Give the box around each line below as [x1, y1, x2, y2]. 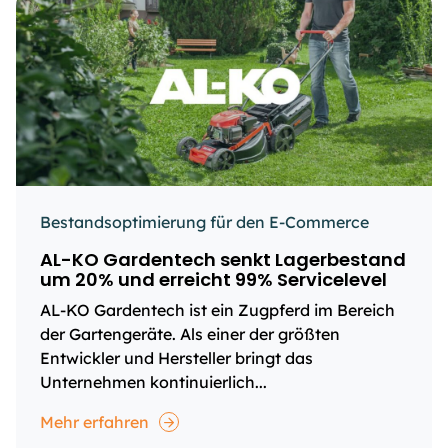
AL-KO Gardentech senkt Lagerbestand [40, 247, 406, 272]
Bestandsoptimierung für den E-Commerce [40, 212, 369, 232]
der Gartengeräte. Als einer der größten [40, 324, 340, 344]
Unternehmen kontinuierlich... [40, 372, 267, 392]
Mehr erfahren [40, 412, 149, 432]
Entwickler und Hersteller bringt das [40, 348, 313, 368]
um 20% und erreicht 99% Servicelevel [40, 267, 387, 292]
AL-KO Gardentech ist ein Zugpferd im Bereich [40, 300, 395, 320]
